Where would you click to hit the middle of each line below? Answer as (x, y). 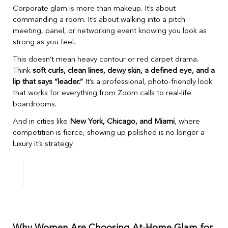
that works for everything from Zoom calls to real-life (102, 93)
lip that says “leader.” (48, 82)
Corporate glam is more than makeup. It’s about (94, 9)
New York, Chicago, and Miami (122, 122)
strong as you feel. (44, 42)
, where (187, 122)
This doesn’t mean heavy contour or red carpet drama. (106, 60)
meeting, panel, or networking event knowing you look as (110, 31)
